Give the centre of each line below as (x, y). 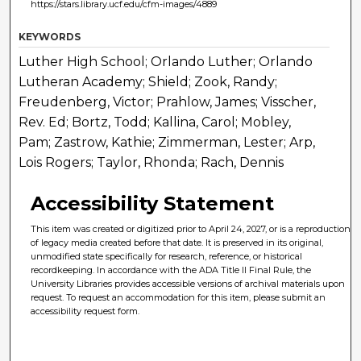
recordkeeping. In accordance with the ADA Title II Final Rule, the (171, 270)
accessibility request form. (85, 311)
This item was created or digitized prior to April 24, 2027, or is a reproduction (191, 229)
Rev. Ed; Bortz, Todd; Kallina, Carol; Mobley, (155, 122)
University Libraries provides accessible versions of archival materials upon (188, 284)
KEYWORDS (50, 37)
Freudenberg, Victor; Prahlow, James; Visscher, (168, 102)
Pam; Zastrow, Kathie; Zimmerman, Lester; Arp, (167, 143)
